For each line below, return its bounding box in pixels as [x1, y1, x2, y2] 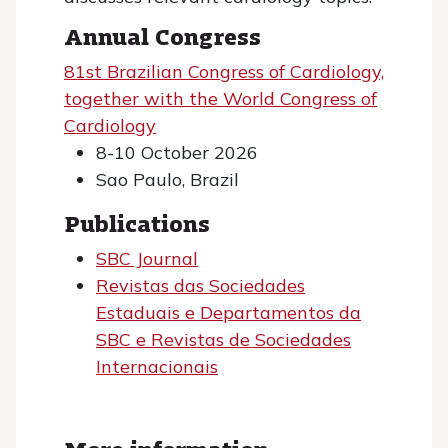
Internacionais [96, 355, 218, 378]
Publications [64, 206, 210, 239]
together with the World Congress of [64, 87, 377, 110]
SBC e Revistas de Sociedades [96, 328, 351, 351]
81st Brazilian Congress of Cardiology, [64, 60, 384, 83]
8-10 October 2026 [96, 141, 258, 164]
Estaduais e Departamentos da [96, 301, 361, 324]
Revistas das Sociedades [96, 274, 305, 297]
